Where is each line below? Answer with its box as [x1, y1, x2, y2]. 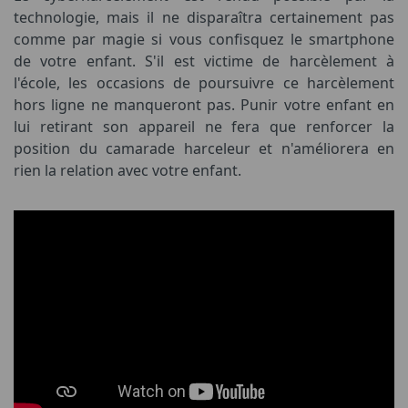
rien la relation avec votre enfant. [14, 159, 241, 180]
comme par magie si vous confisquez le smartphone [14, 28, 394, 49]
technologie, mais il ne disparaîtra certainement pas [14, 6, 394, 27]
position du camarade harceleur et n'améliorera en [14, 138, 394, 158]
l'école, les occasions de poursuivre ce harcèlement [14, 72, 394, 93]
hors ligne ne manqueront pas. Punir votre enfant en [14, 94, 394, 115]
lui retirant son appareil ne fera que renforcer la [14, 116, 394, 137]
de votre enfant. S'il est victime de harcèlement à [14, 50, 394, 71]
